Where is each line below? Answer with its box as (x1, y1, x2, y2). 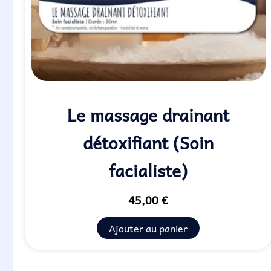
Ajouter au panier (109, 220, 188, 236)
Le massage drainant (67, 100, 230, 128)
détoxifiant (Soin (83, 128, 214, 156)
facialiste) (109, 156, 188, 184)
